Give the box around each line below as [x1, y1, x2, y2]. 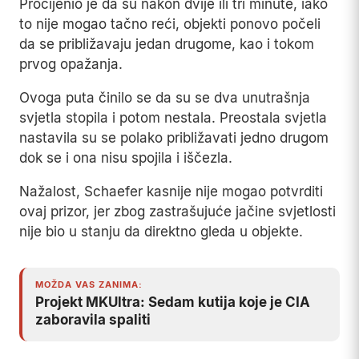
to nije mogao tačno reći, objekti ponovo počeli [19, 16, 321, 33]
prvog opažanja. [19, 56, 123, 73]
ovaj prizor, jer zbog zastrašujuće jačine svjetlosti [19, 204, 336, 220]
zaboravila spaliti [35, 312, 151, 329]
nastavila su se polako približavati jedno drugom [19, 130, 329, 147]
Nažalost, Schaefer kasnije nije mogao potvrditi [19, 184, 323, 200]
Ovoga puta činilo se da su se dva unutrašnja [19, 90, 310, 107]
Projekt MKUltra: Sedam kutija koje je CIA [35, 294, 310, 311]
